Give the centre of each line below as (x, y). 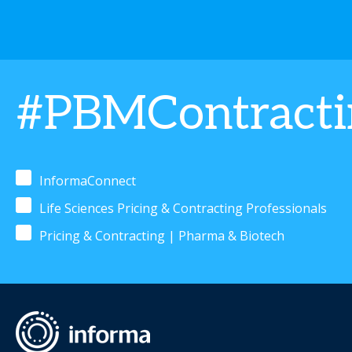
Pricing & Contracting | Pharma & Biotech (162, 236)
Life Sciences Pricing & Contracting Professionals (183, 208)
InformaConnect (88, 181)
